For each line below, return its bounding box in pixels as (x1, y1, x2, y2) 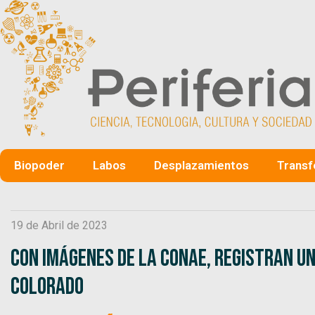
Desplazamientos (154, 157, 249, 172)
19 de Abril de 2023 (11, 218, 108, 232)
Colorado (11, 271, 84, 301)
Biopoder (14, 157, 65, 172)
